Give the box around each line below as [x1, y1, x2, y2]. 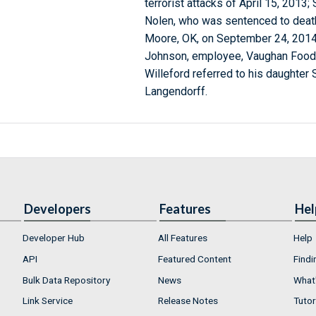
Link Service [23, 295, 73, 307]
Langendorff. [144, 85, 207, 99]
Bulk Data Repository [23, 274, 110, 286]
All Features [158, 232, 207, 244]
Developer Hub [23, 232, 85, 244]
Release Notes [158, 295, 218, 307]
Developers [24, 201, 91, 217]
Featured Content [158, 253, 231, 265]
